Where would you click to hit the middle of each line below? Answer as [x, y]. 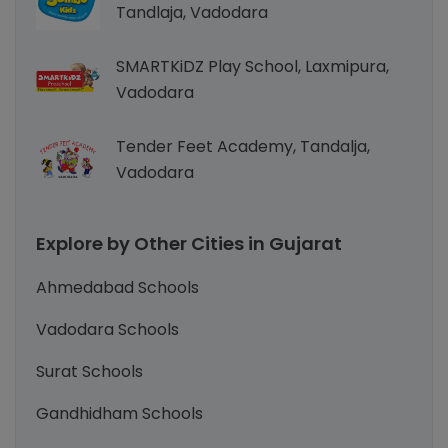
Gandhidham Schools [119, 413]
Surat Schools [89, 371]
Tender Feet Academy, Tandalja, [243, 146]
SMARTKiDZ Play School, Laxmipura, [252, 66]
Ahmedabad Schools [117, 287]
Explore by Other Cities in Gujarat [189, 243]
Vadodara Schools [107, 329]
